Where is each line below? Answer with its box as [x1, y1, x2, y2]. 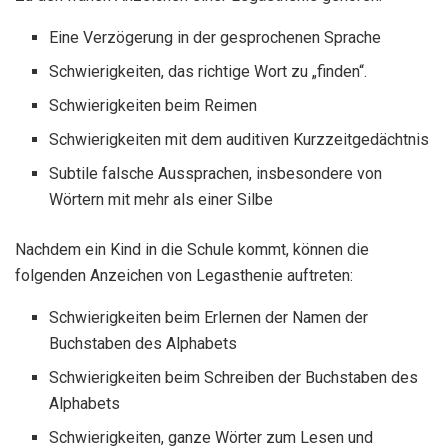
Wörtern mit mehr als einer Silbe [49, 189, 274, 209]
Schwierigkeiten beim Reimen [49, 95, 258, 115]
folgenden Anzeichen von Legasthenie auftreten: [15, 265, 353, 285]
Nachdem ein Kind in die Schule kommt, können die [15, 239, 369, 259]
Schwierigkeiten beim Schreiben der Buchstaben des [49, 367, 419, 387]
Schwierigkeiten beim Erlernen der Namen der [49, 307, 369, 327]
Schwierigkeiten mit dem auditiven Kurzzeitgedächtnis [49, 129, 430, 149]
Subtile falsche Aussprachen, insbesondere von [49, 163, 383, 183]
